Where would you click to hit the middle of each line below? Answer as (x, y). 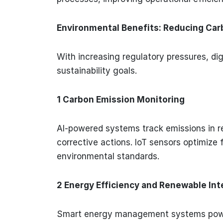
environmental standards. (108, 156)
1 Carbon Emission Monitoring (121, 99)
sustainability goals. (97, 70)
